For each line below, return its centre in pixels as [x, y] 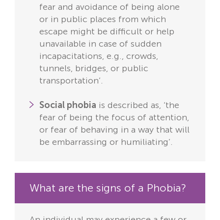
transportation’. [71, 81]
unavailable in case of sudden [100, 44]
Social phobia [68, 105]
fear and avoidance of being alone [110, 7]
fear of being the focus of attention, [114, 118]
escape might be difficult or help [107, 32]
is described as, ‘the [138, 105]
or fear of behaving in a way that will [114, 130]
